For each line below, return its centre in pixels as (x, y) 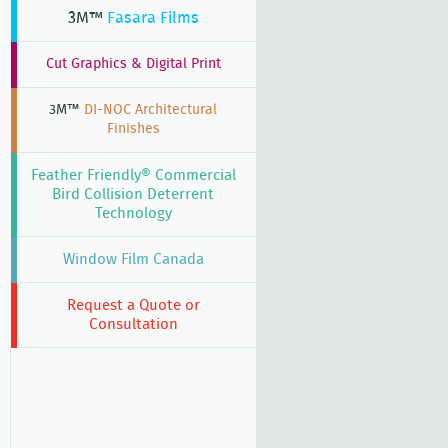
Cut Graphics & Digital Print (133, 64)
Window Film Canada (133, 260)
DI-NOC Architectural (148, 110)
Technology (133, 214)
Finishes (133, 129)
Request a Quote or (133, 306)
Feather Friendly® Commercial (133, 176)
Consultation (133, 325)
